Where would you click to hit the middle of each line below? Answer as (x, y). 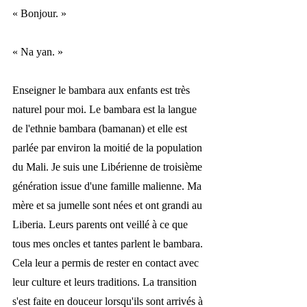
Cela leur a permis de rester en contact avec (107, 263)
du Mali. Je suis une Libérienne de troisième (109, 167)
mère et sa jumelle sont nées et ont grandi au (109, 206)
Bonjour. (41, 14)
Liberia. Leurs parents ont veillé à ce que (101, 225)
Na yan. (39, 52)
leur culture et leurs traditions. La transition (106, 282)
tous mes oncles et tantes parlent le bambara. (109, 244)
